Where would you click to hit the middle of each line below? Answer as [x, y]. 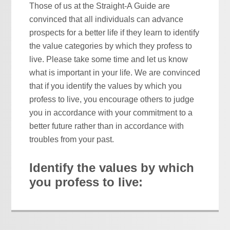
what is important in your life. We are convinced [115, 72]
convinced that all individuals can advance [107, 19]
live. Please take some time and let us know [109, 59]
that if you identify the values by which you [106, 86]
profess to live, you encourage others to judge [112, 99]
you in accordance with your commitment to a [111, 112]
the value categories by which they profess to [111, 46]
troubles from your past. [72, 139]
